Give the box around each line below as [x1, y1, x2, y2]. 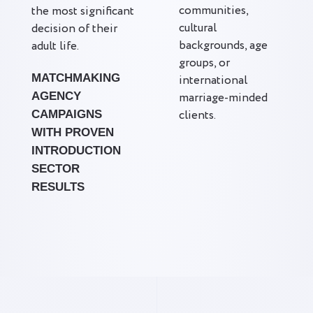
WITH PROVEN [31, 126, 114, 139]
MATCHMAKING [31, 71, 120, 85]
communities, [179, 2, 249, 20]
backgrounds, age [179, 37, 268, 54]
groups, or [179, 54, 230, 72]
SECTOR [31, 162, 80, 175]
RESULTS [31, 180, 85, 194]
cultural [179, 20, 217, 37]
